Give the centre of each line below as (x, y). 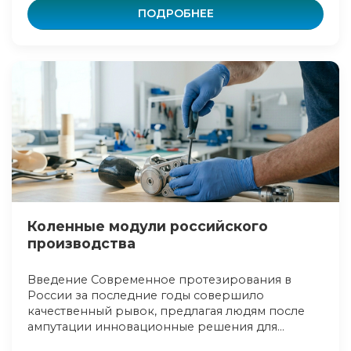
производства (81, 243)
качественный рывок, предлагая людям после (166, 311)
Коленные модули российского (148, 226)
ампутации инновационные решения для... (156, 327)
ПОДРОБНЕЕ (175, 13)
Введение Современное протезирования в (159, 280)
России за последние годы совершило (146, 295)
